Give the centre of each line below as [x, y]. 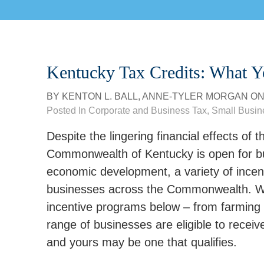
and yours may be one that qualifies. [142, 242]
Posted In [67, 110]
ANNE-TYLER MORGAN [195, 96]
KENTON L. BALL [100, 96]
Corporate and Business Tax [148, 110]
